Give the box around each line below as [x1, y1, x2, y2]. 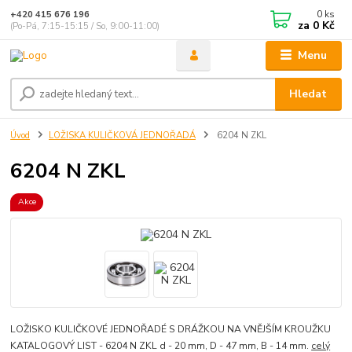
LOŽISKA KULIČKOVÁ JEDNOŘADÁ [49, 130, 196, 142]
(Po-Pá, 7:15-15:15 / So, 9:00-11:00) [10, 20, 160, 32]
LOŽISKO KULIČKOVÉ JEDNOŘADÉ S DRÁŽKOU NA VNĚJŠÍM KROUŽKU [10, 323, 332, 336]
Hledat [289, 86, 328, 102]
